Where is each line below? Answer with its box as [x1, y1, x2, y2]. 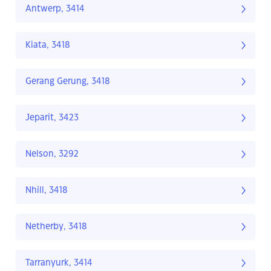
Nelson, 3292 [25, 150, 79, 159]
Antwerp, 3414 [25, 5, 85, 14]
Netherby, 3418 [25, 223, 87, 232]
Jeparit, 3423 [25, 114, 79, 123]
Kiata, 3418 [25, 41, 70, 50]
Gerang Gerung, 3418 [25, 77, 110, 87]
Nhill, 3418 [25, 186, 68, 195]
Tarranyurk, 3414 [25, 259, 93, 268]
